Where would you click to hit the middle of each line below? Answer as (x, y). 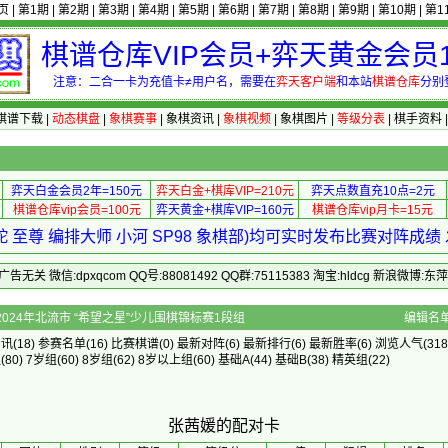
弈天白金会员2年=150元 (76, 191)
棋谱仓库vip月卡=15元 (372, 210)
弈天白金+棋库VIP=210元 (224, 191)
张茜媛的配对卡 (224, 425)
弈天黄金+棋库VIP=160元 (224, 210)
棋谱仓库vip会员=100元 (76, 210)
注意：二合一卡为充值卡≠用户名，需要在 (164, 82)
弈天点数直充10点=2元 (372, 191)
